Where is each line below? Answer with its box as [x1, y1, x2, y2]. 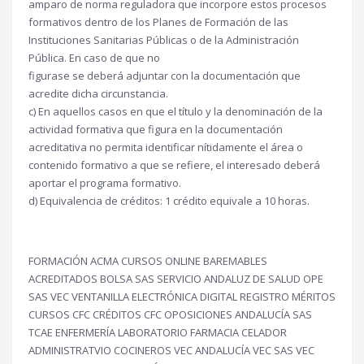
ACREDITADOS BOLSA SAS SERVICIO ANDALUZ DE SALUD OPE [28, 271, 323, 286]
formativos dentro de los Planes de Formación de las [28, 15, 288, 29]
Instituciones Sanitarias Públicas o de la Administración [28, 32, 299, 47]
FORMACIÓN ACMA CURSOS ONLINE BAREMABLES [28, 253, 267, 268]
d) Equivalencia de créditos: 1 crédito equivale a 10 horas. [28, 193, 310, 208]
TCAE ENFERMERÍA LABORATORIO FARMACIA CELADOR [28, 325, 287, 340]
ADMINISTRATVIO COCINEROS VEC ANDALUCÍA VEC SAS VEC [28, 343, 314, 357]
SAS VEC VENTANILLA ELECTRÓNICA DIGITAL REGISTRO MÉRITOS [28, 289, 336, 304]
